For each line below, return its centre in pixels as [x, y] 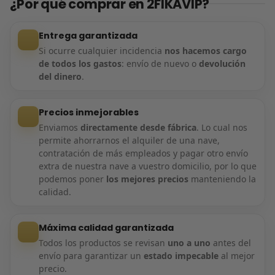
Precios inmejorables [88, 112]
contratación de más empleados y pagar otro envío [143, 153]
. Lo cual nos [222, 127]
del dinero [60, 76]
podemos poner [72, 179]
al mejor [236, 255]
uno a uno [189, 242]
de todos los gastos [80, 63]
